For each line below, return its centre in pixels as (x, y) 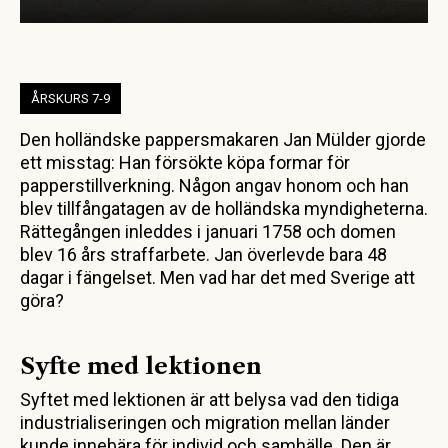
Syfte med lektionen (141, 367)
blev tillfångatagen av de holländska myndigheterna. (224, 209)
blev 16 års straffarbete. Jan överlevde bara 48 (203, 255)
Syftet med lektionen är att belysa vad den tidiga (209, 400)
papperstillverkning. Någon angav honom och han (214, 186)
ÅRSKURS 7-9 (70, 99)
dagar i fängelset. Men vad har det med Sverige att (217, 278)
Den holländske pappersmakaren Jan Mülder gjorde (223, 140)
